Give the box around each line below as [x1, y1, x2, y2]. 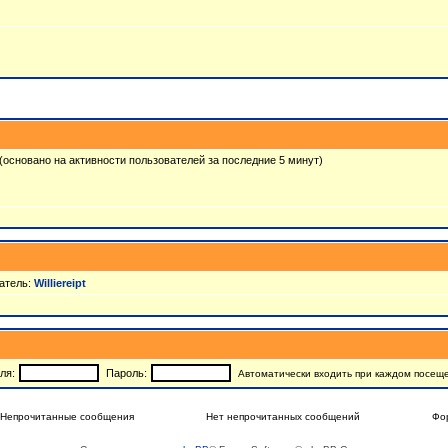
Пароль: [105, 367, 147, 379]
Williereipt [34, 277, 86, 289]
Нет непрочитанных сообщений [206, 411, 360, 422]
